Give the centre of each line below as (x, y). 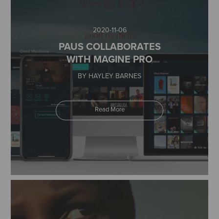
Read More (109, 109)
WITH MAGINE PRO (109, 59)
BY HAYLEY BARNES (109, 76)
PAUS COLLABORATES (109, 46)
